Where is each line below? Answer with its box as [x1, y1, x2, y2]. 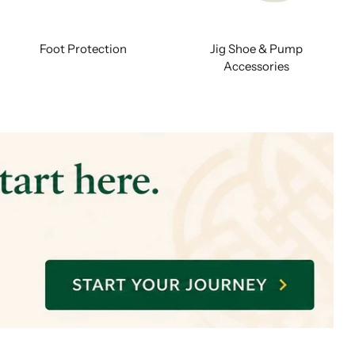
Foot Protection [39, 41, 127, 57]
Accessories [223, 59, 290, 74]
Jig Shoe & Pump [210, 41, 303, 57]
